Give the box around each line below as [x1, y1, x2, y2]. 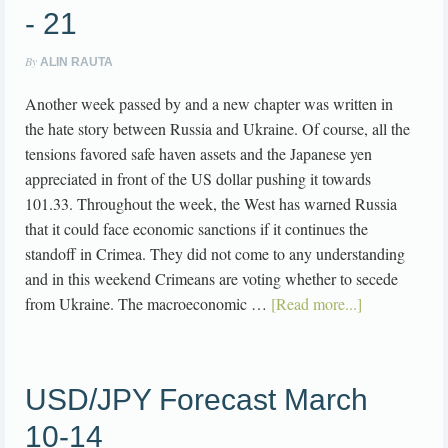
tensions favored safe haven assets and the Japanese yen [25, 143, 372, 165]
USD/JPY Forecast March [25, 383, 368, 417]
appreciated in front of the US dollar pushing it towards [25, 168, 371, 190]
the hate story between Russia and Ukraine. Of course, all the [25, 118, 410, 140]
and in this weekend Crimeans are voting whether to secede [25, 268, 398, 290]
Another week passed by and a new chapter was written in [25, 93, 393, 115]
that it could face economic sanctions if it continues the [25, 218, 368, 240]
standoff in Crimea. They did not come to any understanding [25, 243, 405, 265]
